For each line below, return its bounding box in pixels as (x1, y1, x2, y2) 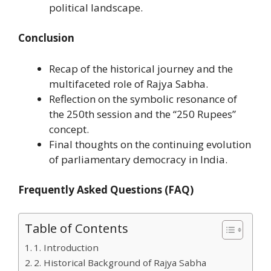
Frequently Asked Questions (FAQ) (18, 183, 194, 197)
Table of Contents (25, 219, 128, 237)
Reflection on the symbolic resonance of (49, 91, 237, 106)
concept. (49, 122, 89, 136)
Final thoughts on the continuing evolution (49, 137, 251, 151)
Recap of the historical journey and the (49, 61, 233, 76)
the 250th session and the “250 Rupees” (49, 106, 236, 121)
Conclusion (18, 31, 74, 45)
